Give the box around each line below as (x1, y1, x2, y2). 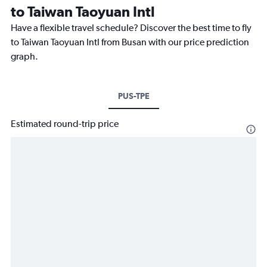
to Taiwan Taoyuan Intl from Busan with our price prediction (11, 36, 249, 48)
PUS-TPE (117, 91, 150, 101)
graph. (11, 51, 38, 63)
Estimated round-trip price (11, 118, 119, 130)
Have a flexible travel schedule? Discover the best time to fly (11, 22, 252, 34)
